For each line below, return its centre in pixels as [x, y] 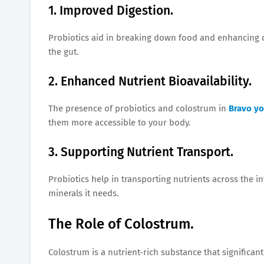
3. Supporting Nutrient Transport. [141, 152]
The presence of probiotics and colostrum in [137, 108]
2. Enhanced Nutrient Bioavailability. [150, 81]
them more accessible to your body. [120, 122]
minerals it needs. [84, 193]
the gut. [64, 52]
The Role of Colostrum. [121, 224]
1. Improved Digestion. [111, 10]
